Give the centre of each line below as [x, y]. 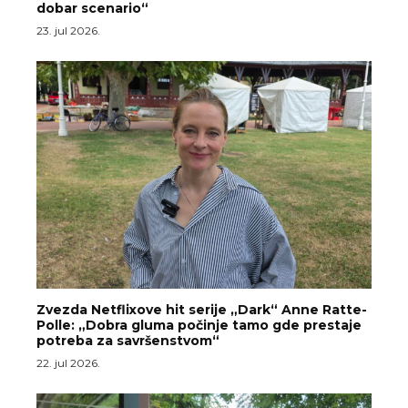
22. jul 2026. [68, 363]
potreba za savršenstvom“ [128, 341]
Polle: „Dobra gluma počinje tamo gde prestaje [199, 325]
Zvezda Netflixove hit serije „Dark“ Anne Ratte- [202, 310]
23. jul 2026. [68, 30]
